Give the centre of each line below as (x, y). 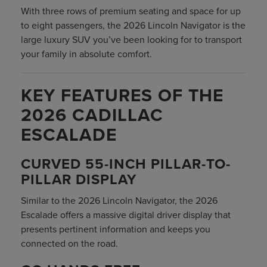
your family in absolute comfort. (86, 54)
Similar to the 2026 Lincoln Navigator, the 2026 (119, 201)
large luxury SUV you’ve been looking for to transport (131, 40)
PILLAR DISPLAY (79, 179)
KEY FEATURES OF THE (122, 95)
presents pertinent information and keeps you (116, 229)
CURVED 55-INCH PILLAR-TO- (126, 164)
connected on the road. (69, 243)
